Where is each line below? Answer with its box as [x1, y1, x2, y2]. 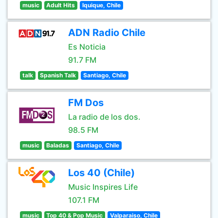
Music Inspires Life [68, 182, 138, 192]
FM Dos [68, 97, 104, 109]
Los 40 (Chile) [68, 167, 135, 179]
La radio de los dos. [68, 112, 141, 122]
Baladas [46, 142, 70, 149]
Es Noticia [68, 42, 106, 52]
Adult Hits [46, 1, 75, 9]
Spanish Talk [40, 72, 76, 79]
